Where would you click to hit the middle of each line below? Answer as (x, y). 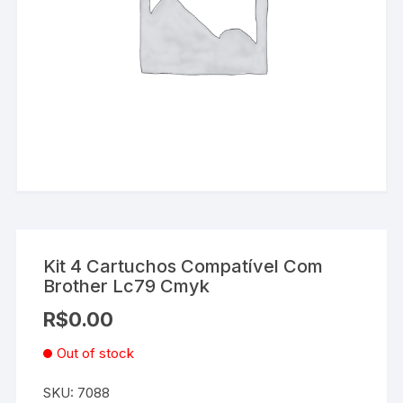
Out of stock (96, 354)
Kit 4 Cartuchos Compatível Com (184, 267)
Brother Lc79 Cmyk (127, 287)
